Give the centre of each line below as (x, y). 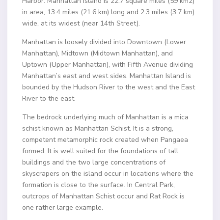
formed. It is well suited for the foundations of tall (100, 151)
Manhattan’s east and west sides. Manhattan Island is (107, 76)
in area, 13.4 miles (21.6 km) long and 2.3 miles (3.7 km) (109, 12)
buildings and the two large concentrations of (94, 163)
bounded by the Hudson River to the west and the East (109, 87)
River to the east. (49, 99)
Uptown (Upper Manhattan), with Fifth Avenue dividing (108, 65)
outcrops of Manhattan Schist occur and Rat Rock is (104, 196)
